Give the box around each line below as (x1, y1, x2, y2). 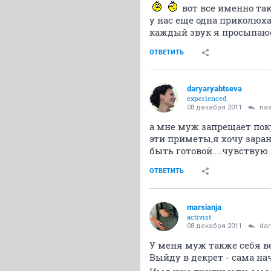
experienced (187, 94, 227, 103)
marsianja (187, 203, 221, 212)
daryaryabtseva (187, 84, 242, 93)
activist (187, 212, 211, 221)
